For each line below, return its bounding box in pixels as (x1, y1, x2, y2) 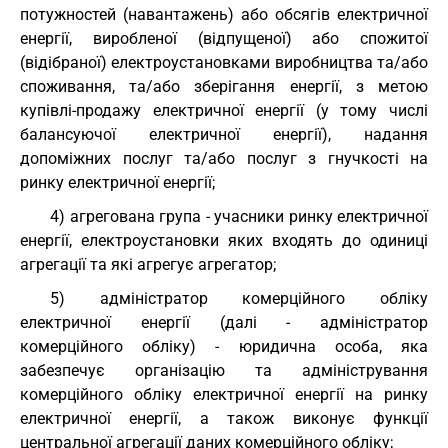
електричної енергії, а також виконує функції (20, 409, 428, 428)
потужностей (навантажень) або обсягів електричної (20, 5, 428, 24)
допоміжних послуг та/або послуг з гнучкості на (20, 149, 428, 168)
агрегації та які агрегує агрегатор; (20, 255, 276, 274)
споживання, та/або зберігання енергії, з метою (20, 77, 428, 96)
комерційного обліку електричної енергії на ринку (20, 385, 428, 404)
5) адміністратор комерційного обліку (50, 289, 428, 308)
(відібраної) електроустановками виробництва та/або (20, 53, 428, 72)
